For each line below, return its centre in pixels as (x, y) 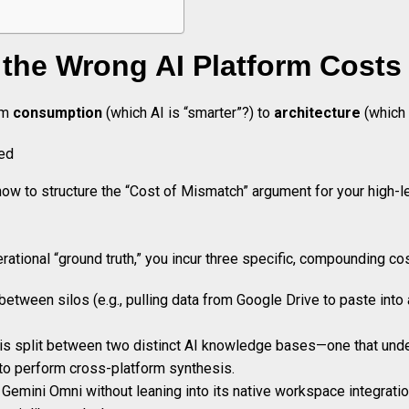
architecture (317, 113)
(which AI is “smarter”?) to (188, 113)
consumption (58, 113)
